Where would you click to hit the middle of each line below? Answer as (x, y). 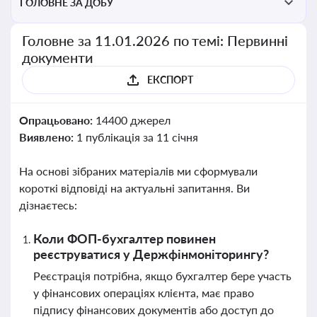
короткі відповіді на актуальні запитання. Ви (134, 188)
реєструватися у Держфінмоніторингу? (151, 254)
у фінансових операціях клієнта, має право (144, 293)
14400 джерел (133, 120)
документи (58, 57)
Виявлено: (48, 137)
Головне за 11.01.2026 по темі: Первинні (155, 40)
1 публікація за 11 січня (137, 137)
